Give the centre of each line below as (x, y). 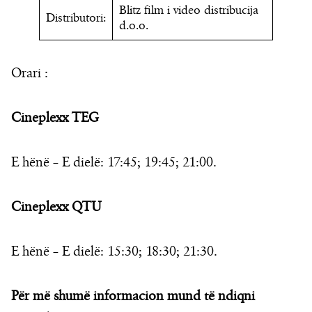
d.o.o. (134, 26)
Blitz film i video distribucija (189, 11)
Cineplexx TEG (55, 118)
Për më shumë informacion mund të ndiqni (133, 297)
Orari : (30, 74)
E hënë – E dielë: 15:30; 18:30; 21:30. (114, 252)
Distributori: (76, 18)
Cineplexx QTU (56, 208)
